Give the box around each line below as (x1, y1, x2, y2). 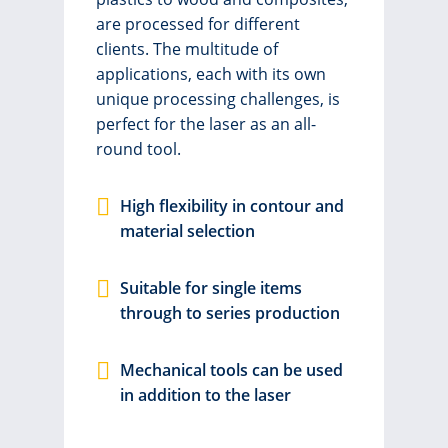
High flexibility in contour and (120, 195, 344, 217)
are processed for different (96, 13, 300, 35)
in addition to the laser (120, 384, 291, 406)
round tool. (96, 138, 181, 160)
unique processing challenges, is (96, 88, 340, 110)
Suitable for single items (120, 277, 302, 299)
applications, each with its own (96, 63, 326, 85)
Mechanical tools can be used (120, 359, 343, 381)
